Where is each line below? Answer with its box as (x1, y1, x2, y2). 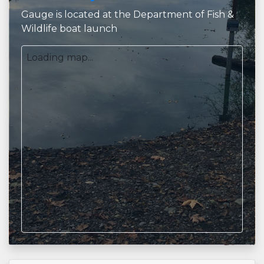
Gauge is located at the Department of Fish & (21, 9, 234, 20)
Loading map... (27, 52, 93, 63)
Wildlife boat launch (21, 23, 117, 34)
